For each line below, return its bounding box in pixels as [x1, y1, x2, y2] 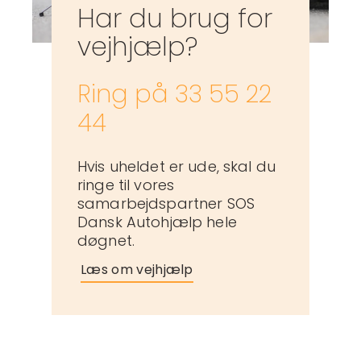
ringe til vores [77, 175, 175, 196]
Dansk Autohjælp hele [77, 212, 237, 233]
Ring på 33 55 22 [77, 77, 272, 112]
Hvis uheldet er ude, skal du [77, 156, 276, 177]
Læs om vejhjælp [81, 260, 193, 280]
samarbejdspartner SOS [77, 193, 255, 214]
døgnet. [77, 230, 135, 251]
